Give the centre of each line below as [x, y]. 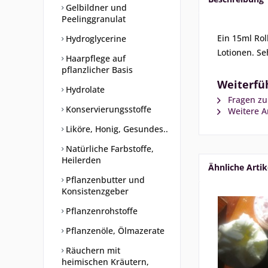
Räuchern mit [92, 250]
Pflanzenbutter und [104, 180]
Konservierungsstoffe [107, 109]
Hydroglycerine [95, 39]
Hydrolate [84, 89]
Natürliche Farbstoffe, [109, 149]
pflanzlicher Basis [97, 70]
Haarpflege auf [95, 58]
